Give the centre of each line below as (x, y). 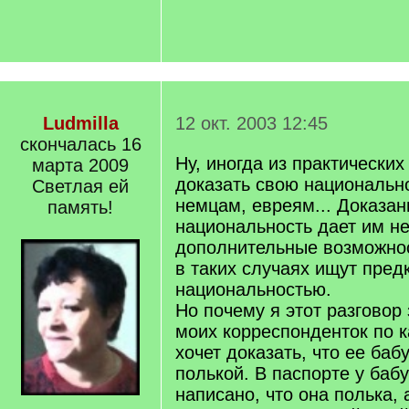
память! (80, 207)
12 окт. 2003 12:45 (252, 123)
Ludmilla (80, 123)
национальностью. (253, 289)
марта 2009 (80, 165)
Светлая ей (80, 186)
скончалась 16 (80, 144)
